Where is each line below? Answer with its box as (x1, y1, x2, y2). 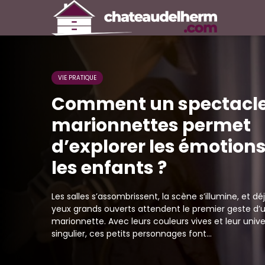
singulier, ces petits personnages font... (51, 228, 212, 240)
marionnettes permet (51, 113, 251, 138)
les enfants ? (51, 156, 167, 180)
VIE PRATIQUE (58, 73, 96, 82)
